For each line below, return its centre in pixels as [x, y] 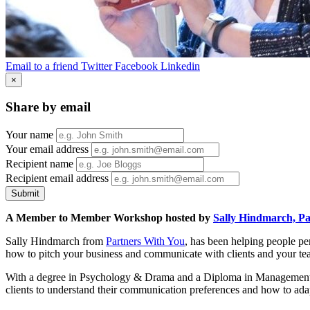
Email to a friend [42, 66]
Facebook [136, 66]
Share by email [48, 107]
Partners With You [145, 241]
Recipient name [39, 164]
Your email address [47, 149]
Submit [25, 194]
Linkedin [180, 66]
